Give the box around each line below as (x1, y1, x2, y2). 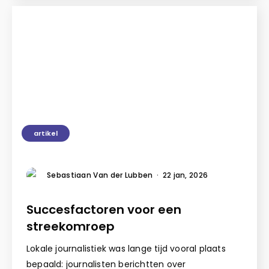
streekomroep (26, 217, 118, 235)
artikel (34, 128, 58, 138)
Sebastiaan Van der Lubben (47, 169, 153, 180)
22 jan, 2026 (162, 169, 208, 180)
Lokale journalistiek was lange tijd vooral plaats (26, 242, 226, 255)
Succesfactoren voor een (26, 201, 181, 218)
